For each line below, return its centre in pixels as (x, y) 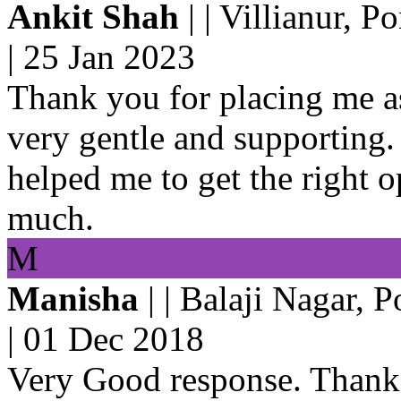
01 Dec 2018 (114, 338)
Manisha (73, 298)
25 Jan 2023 (109, 56)
